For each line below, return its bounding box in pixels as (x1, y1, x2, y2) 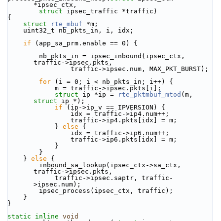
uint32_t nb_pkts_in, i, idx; (23, 27, 134, 34)
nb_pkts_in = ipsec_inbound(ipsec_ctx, (7, 52, 39, 60)
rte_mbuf (51, 20, 82, 28)
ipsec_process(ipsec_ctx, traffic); (39, 187, 173, 194)
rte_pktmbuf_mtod (118, 91, 181, 98)
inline (35, 213, 59, 220)
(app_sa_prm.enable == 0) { (31, 39, 138, 47)
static (7, 213, 31, 220)
